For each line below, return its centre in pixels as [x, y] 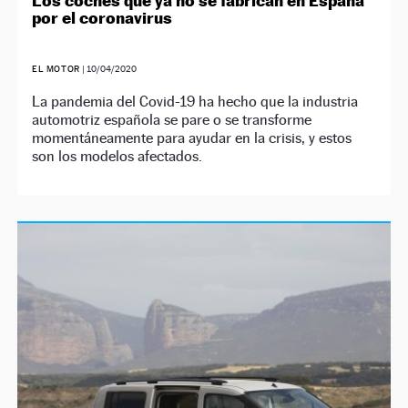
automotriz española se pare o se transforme [172, 119]
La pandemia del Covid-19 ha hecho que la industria [195, 101]
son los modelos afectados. [117, 156]
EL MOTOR [56, 68]
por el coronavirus [102, 17]
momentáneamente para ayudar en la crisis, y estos [192, 138]
